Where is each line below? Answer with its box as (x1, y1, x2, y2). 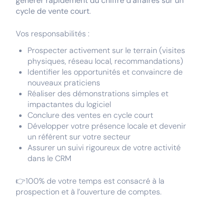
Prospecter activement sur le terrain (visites (27, 45, 185, 55)
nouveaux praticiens (27, 78, 100, 88)
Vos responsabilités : (16, 28, 89, 39)
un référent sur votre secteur (27, 132, 131, 142)
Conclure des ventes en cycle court (27, 110, 153, 120)
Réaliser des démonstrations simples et (27, 88, 168, 99)
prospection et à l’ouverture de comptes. (16, 187, 162, 197)
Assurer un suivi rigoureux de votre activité (27, 142, 181, 153)
